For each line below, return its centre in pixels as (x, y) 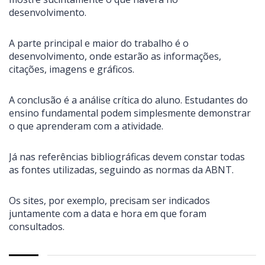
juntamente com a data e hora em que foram (108, 214)
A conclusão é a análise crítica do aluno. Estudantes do (128, 100)
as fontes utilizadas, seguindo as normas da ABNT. (121, 170)
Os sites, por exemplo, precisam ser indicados (109, 201)
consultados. (37, 227)
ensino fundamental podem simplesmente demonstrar (130, 113)
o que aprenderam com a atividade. (86, 126)
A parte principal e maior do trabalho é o (99, 43)
